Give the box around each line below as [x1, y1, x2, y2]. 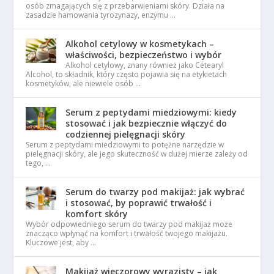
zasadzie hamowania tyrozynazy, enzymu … [26, 10, 176, 20]
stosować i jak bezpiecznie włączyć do [65, 117, 228, 129]
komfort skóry [65, 208, 128, 220]
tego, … [26, 158, 51, 168]
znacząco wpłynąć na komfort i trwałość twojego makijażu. [26, 228, 228, 239]
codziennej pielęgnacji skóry [65, 128, 186, 140]
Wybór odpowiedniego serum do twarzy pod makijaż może [26, 219, 233, 229]
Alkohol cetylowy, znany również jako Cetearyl [65, 60, 224, 70]
